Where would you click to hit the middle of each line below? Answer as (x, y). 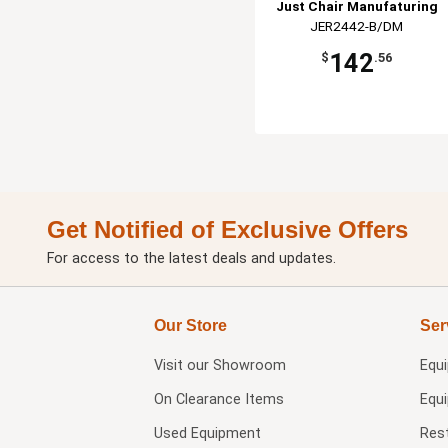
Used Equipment (207, 433)
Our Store (190, 325)
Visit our (183, 365)
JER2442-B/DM (356, 25)
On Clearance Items (218, 399)
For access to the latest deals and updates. (191, 258)
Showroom (249, 365)
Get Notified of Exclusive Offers (227, 229)
